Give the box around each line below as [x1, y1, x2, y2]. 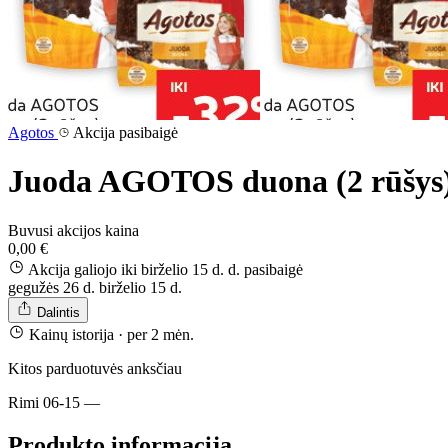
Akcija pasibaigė [70, 124, 178, 141]
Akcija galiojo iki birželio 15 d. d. [25, 260, 244, 278]
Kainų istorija [29, 325, 118, 343]
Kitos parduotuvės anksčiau [8, 359, 182, 377]
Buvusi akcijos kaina [8, 221, 139, 239]
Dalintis [37, 304, 80, 320]
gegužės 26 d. [8, 278, 95, 296]
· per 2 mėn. [118, 325, 194, 343]
